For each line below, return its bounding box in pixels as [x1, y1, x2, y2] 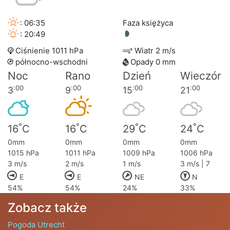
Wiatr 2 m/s [132, 46, 176, 56]
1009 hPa [123, 148, 155, 158]
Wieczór [180, 69, 221, 83]
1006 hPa [180, 148, 213, 158]
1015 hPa [8, 148, 39, 158]
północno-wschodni [13, 57, 88, 67]
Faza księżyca [123, 18, 173, 28]
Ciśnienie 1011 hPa [13, 46, 83, 56]
